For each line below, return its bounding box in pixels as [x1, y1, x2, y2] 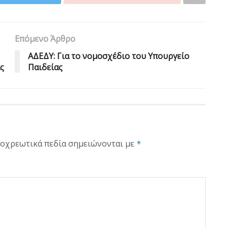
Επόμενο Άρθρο [15, 33, 75, 44]
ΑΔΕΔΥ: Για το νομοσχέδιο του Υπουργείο [28, 50, 189, 62]
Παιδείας [28, 61, 63, 73]
